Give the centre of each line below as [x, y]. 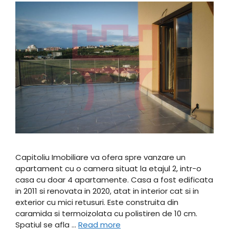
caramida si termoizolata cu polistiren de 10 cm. [106, 213]
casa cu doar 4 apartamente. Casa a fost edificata [114, 179]
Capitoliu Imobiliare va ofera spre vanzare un [100, 157]
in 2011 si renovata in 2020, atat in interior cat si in [107, 191]
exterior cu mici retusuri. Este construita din [97, 202]
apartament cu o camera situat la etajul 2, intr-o [108, 168]
